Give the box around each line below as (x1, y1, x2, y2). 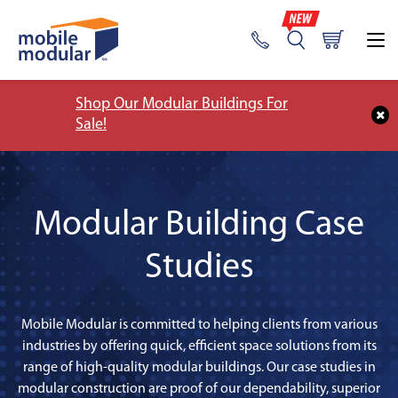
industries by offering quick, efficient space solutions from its (21, 339, 377, 354)
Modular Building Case (34, 208, 364, 243)
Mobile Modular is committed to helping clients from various (20, 318, 378, 332)
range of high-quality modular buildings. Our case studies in (22, 361, 376, 375)
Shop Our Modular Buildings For (76, 96, 288, 113)
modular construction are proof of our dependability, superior (18, 382, 380, 396)
